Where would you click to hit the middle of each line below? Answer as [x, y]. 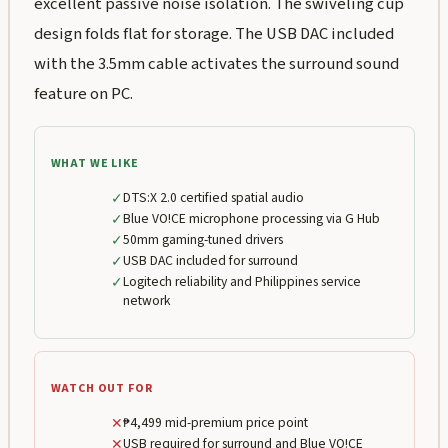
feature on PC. [83, 94]
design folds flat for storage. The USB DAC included [213, 34]
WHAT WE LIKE [94, 164]
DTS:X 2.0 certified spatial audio [213, 198]
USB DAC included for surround [210, 261]
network [146, 301]
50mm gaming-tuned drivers [202, 240]
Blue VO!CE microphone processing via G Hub [251, 219]
